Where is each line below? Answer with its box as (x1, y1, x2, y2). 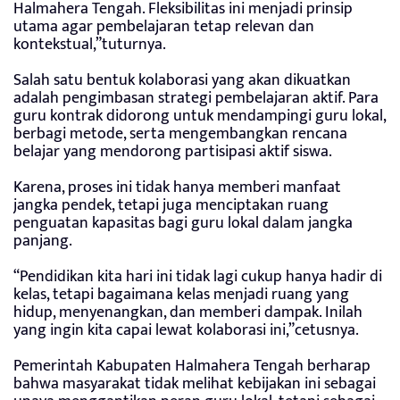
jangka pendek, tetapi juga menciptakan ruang (13, 192, 329, 220)
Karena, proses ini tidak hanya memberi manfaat (13, 174, 341, 202)
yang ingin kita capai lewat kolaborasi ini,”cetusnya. (13, 317, 359, 345)
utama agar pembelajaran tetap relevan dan (13, 13, 314, 41)
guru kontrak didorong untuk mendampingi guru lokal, (13, 103, 386, 130)
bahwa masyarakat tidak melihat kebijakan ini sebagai (13, 371, 376, 398)
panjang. (13, 228, 72, 255)
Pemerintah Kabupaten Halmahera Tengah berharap (13, 353, 371, 380)
